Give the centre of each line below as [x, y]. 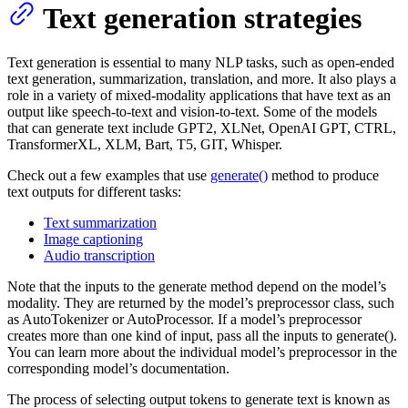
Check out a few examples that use [109, 176]
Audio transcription [99, 256]
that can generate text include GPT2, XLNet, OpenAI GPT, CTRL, [202, 128]
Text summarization [100, 223]
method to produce [323, 176]
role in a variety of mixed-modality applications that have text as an [199, 96]
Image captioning [93, 240]
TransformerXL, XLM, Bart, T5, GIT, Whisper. [145, 145]
